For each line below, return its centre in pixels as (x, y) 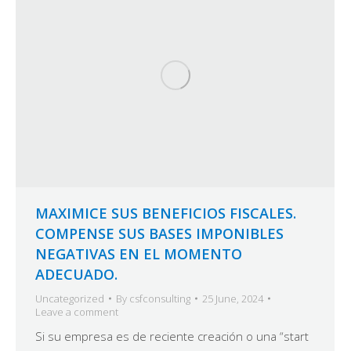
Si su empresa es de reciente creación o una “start (172, 336)
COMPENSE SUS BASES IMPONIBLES (159, 233)
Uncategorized (70, 298)
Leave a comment (77, 311)
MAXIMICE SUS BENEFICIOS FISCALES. (166, 213)
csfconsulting (160, 298)
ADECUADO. (76, 274)
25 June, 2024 (233, 298)
